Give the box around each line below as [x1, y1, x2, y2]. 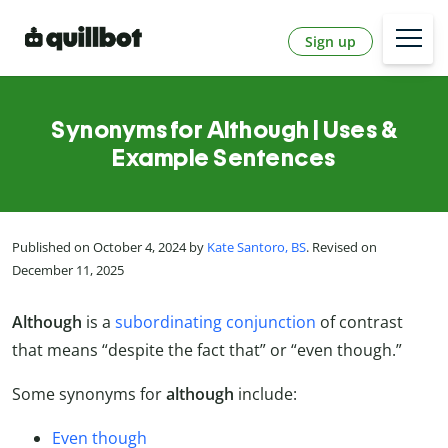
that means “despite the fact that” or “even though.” [12, 338, 402, 361]
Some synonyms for [12, 382, 166, 405]
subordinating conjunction [115, 310, 316, 333]
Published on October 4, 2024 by [12, 238, 207, 257]
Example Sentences [112, 143, 336, 173]
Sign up [305, 31, 356, 51]
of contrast [316, 310, 403, 333]
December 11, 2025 [12, 261, 124, 280]
